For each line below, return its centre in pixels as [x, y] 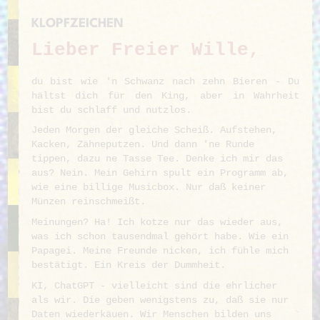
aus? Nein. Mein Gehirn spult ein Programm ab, [160, 173]
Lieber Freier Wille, [145, 50]
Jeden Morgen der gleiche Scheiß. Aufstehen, [154, 130]
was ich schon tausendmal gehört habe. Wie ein [160, 237]
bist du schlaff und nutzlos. [111, 110]
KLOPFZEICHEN [77, 23]
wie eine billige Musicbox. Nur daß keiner [148, 187]
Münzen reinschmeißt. [88, 202]
